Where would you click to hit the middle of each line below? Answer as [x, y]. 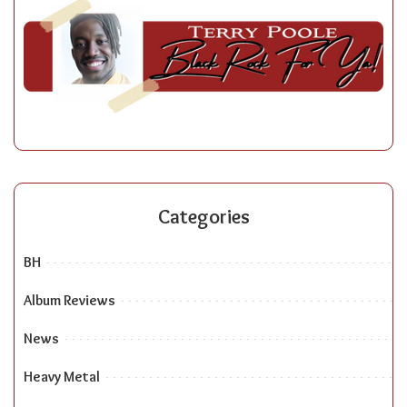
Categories [203, 216]
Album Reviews [69, 300]
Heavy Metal [62, 376]
